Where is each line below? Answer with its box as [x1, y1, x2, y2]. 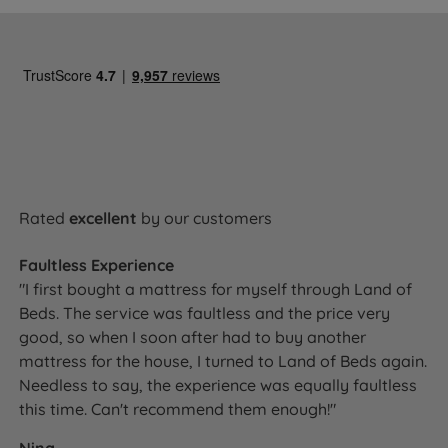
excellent [69, 207, 138, 228]
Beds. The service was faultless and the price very [19, 302, 391, 323]
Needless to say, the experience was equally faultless [19, 374, 418, 395]
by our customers [137, 207, 273, 228]
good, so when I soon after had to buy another [19, 326, 367, 347]
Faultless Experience [19, 254, 175, 275]
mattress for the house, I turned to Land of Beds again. [19, 350, 428, 371]
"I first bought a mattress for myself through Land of [19, 278, 413, 299]
